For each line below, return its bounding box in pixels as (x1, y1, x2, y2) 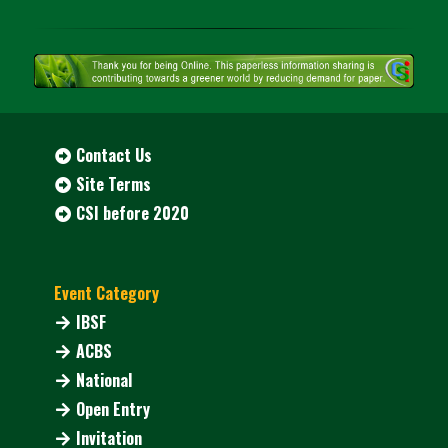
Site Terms (76, 172, 152, 197)
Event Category (54, 281, 159, 306)
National (76, 368, 133, 393)
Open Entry (76, 397, 151, 422)
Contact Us (76, 143, 153, 168)
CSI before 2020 (76, 201, 190, 226)
